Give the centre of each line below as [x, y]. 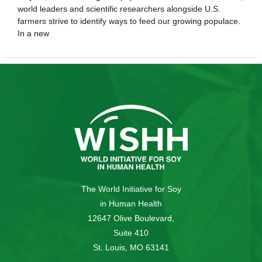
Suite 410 [131, 233]
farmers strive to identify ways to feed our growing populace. [129, 21]
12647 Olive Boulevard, [131, 218]
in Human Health [131, 204]
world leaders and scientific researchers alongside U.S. [119, 9]
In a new [33, 33]
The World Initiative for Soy [131, 189]
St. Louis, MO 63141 [131, 248]
